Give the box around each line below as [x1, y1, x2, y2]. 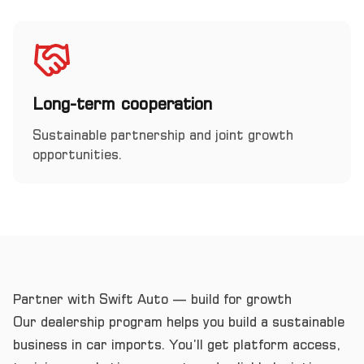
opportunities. [32, 146, 123, 162]
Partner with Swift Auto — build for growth [13, 291, 292, 307]
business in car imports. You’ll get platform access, [13, 336, 340, 353]
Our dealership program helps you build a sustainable [13, 314, 344, 330]
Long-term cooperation [32, 93, 212, 114]
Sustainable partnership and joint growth [32, 127, 293, 143]
